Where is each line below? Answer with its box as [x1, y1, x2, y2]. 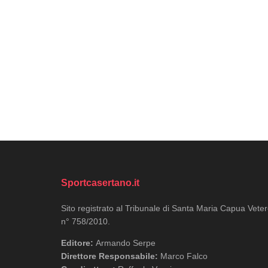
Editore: [61, 238, 96, 248]
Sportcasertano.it [61, 178, 139, 188]
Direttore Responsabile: [61, 251, 158, 261]
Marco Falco [158, 251, 208, 261]
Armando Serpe [96, 238, 156, 248]
